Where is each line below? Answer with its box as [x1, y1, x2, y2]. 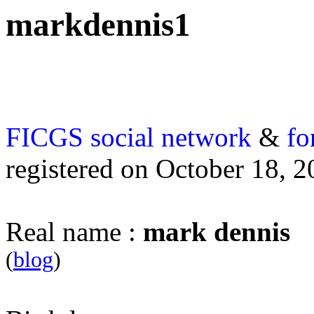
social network [90, 122, 252, 153]
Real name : [6, 217, 143, 247]
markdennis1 [6, 6, 191, 43]
